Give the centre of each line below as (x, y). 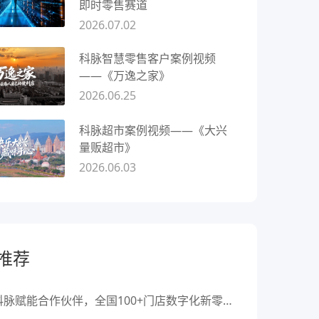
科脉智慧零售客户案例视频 (147, 58)
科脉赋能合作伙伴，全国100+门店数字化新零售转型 (228, 300)
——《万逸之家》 (125, 75)
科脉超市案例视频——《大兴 (153, 130)
